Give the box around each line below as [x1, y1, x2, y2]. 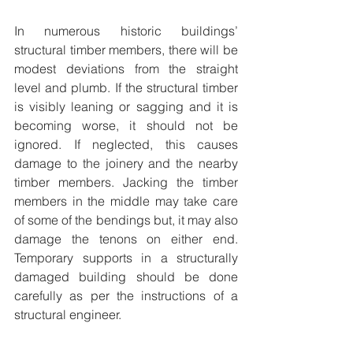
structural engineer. [14, 307, 121, 322]
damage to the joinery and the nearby [14, 155, 238, 171]
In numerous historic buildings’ [14, 23, 238, 39]
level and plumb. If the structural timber [14, 80, 238, 95]
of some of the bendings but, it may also [14, 212, 238, 228]
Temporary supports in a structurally [14, 250, 238, 266]
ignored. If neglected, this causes [14, 136, 238, 152]
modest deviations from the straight [14, 61, 238, 76]
